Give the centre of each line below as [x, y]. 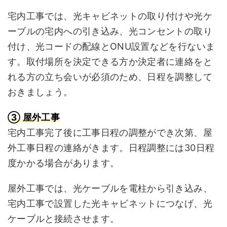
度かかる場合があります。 [64, 163]
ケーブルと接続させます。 [64, 219]
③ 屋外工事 [34, 117]
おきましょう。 [40, 92]
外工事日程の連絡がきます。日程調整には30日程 [111, 148]
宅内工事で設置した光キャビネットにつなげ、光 [110, 203]
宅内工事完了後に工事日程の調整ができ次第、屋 [110, 133]
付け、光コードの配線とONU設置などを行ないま [111, 46]
